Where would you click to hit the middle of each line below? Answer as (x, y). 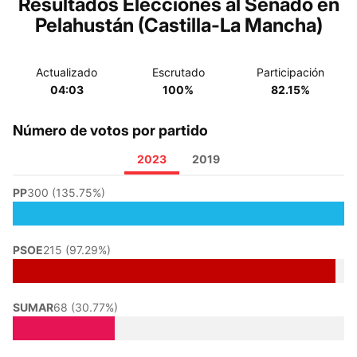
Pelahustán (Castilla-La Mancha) (178, 25)
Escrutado (178, 72)
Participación (290, 72)
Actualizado (67, 72)
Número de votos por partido (110, 130)
